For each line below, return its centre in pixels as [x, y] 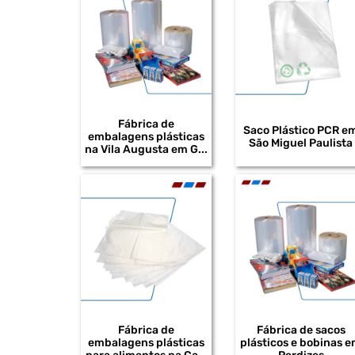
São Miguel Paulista [301, 143]
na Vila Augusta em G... [146, 149]
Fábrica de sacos [301, 330]
